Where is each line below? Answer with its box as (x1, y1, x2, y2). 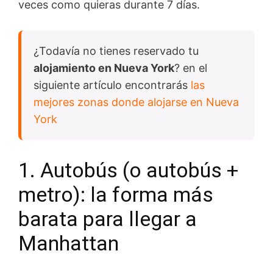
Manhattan (18, 231, 119, 256)
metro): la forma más (18, 182, 213, 207)
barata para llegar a (18, 207, 197, 232)
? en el (174, 62, 207, 75)
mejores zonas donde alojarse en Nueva (34, 96, 239, 109)
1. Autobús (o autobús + (18, 158, 238, 183)
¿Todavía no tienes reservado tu (34, 44, 199, 58)
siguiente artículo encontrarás (34, 79, 191, 92)
